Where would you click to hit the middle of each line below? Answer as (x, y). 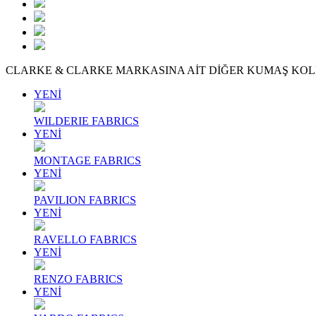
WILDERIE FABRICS (86, 121)
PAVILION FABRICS (85, 200)
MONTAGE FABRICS (87, 160)
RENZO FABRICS (78, 279)
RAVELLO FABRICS (85, 239)
